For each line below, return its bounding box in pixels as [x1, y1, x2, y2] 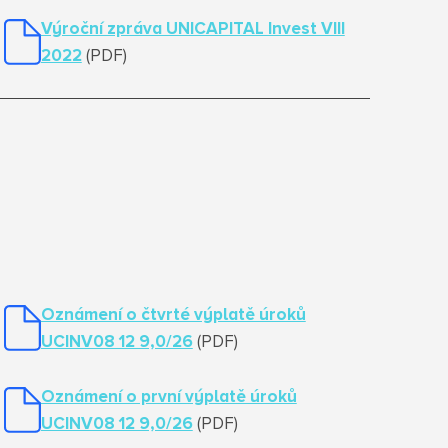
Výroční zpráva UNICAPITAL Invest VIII [40, 21, 345, 38]
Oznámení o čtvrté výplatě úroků [40, 307, 306, 324]
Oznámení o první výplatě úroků [40, 389, 297, 406]
